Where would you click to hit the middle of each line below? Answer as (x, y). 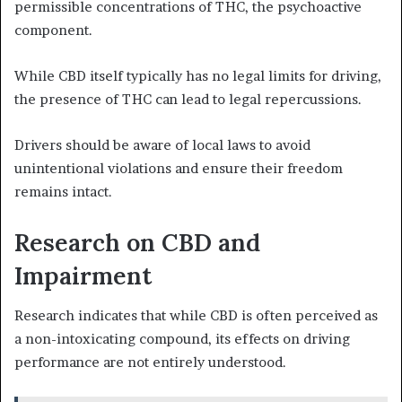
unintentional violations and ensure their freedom (179, 168)
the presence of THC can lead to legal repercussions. (188, 99)
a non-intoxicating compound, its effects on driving (182, 339)
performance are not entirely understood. (150, 363)
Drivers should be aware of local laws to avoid (162, 144)
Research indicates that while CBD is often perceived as (196, 316)
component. (53, 30)
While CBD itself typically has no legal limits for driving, (198, 75)
